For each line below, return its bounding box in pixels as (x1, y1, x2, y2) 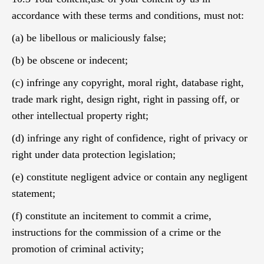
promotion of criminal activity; (12, 243, 144, 255)
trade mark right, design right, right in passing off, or (12, 93, 239, 105)
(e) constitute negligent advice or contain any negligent (12, 171, 247, 183)
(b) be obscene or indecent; (12, 54, 128, 66)
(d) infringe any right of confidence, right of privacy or (12, 132, 247, 144)
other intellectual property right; (12, 110, 148, 121)
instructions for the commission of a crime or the (12, 226, 221, 238)
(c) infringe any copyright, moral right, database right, (12, 77, 244, 88)
